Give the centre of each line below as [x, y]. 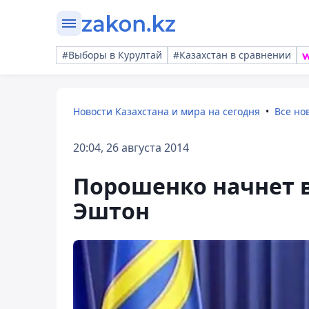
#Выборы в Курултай [112, 55]
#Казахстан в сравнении [232, 55]
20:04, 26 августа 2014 [131, 148]
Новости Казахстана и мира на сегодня [167, 111]
